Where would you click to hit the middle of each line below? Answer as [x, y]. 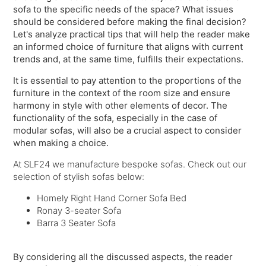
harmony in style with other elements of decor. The [121, 106]
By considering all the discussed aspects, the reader [123, 257]
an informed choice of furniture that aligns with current [128, 47]
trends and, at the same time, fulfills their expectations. [129, 59]
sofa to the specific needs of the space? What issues [123, 9]
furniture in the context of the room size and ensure [122, 93]
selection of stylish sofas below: [79, 177]
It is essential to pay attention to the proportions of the [128, 81]
